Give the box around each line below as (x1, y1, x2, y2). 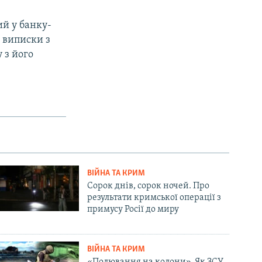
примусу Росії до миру (87, 205, 180, 215)
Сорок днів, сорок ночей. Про (87, 181, 210, 191)
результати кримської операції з (87, 193, 222, 203)
